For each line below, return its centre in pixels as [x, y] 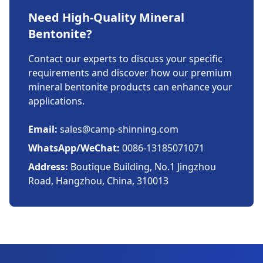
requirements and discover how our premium [130, 73]
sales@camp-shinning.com [118, 129]
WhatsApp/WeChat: [74, 148]
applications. [56, 101]
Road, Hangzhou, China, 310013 [98, 181]
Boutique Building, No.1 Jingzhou [142, 167]
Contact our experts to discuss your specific [125, 59]
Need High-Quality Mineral [106, 17]
